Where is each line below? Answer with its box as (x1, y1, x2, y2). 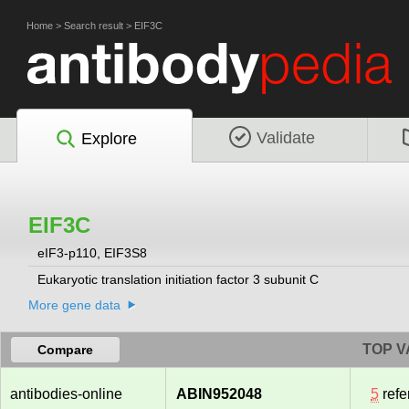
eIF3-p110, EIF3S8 (37, 246, 151, 261)
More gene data (28, 298, 121, 313)
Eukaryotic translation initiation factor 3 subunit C (37, 272, 319, 288)
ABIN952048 (176, 386, 262, 403)
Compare (37, 342, 93, 358)
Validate (257, 128, 315, 147)
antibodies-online (10, 386, 122, 403)
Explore (81, 129, 137, 148)
